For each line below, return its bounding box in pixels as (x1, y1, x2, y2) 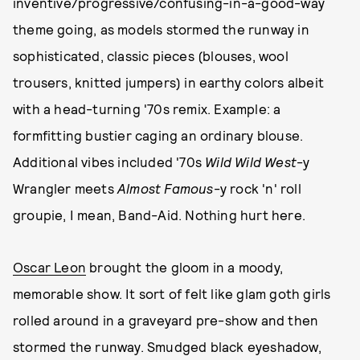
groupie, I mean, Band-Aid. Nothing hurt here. (13, 207, 306, 223)
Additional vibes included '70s (13, 153, 206, 170)
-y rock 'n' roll (213, 180, 301, 196)
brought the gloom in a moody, (86, 259, 283, 275)
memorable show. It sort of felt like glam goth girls (13, 285, 331, 301)
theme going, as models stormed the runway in (13, 21, 309, 37)
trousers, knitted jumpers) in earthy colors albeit (13, 74, 325, 90)
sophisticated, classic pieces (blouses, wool (13, 47, 288, 63)
